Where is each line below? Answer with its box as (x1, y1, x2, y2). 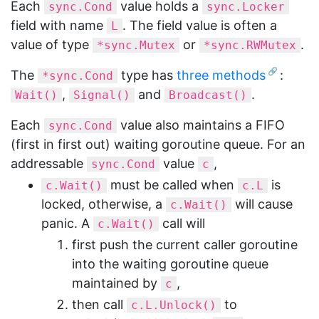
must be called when (107, 177, 238, 192)
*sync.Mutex (97, 38, 175, 52)
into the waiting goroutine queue (72, 256, 268, 271)
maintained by (72, 276, 161, 291)
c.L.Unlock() (131, 298, 216, 312)
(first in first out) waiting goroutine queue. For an (11, 137, 305, 152)
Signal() (73, 88, 130, 102)
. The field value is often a (122, 18, 277, 33)
